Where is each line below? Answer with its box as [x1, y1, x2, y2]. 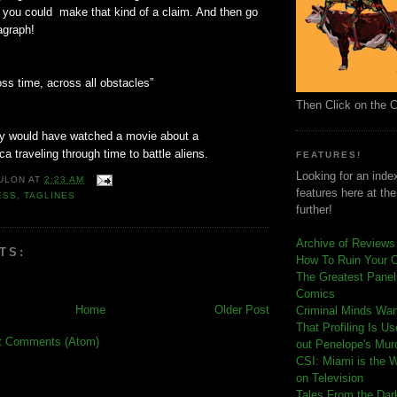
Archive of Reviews [296, 237, 395, 251]
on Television [296, 371, 363, 385]
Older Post [214, 302, 269, 316]
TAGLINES [24, 191, 76, 201]
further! [296, 203, 332, 217]
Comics [296, 287, 335, 301]
